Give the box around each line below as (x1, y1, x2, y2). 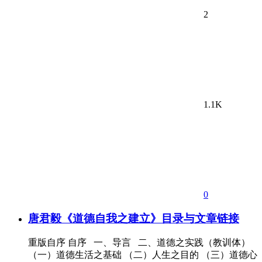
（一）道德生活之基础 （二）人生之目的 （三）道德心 (28, 250, 257, 260)
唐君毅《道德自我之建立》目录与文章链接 (28, 212, 239, 225)
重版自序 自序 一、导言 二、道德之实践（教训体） (28, 237, 250, 248)
